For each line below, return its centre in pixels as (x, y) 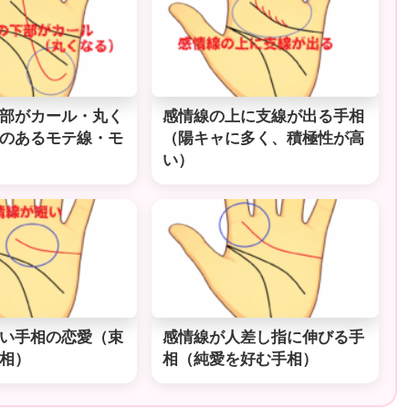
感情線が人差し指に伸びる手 (264, 337)
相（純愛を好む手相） (241, 359)
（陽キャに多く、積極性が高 (264, 138)
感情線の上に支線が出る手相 (264, 116)
